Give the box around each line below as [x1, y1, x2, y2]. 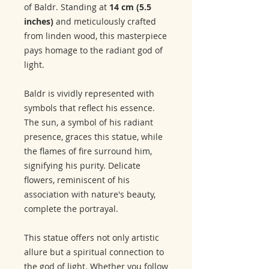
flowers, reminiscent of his [24, 174, 130, 186]
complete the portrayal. [24, 203, 118, 215]
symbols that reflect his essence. [24, 102, 155, 114]
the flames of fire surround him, [24, 145, 152, 157]
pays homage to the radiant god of [24, 44, 163, 56]
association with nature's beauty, [24, 189, 156, 201]
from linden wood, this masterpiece [24, 30, 167, 42]
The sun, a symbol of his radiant [24, 116, 153, 128]
